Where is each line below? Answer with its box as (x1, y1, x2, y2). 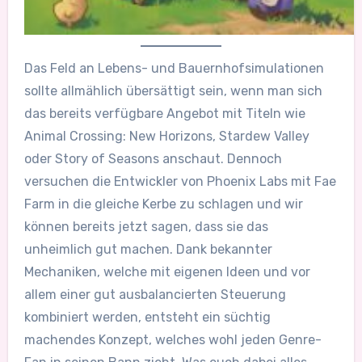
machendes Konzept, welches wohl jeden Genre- (23, 331, 322, 347)
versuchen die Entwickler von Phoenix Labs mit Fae (23, 173, 336, 189)
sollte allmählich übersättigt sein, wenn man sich (23, 82, 322, 99)
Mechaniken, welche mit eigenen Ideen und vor (23, 263, 310, 280)
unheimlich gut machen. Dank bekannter (23, 241, 272, 257)
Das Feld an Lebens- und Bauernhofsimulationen (23, 60, 324, 76)
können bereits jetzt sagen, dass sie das (23, 218, 268, 234)
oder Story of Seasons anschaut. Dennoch (23, 150, 282, 166)
